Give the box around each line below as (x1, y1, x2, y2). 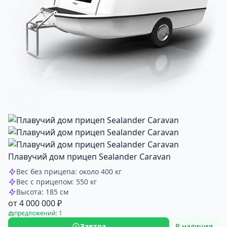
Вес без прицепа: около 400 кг (16, 167, 122, 176)
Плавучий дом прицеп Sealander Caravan (8, 151, 171, 162)
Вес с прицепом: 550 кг (16, 177, 97, 186)
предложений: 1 (14, 209, 62, 217)
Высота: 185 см (16, 187, 68, 197)
